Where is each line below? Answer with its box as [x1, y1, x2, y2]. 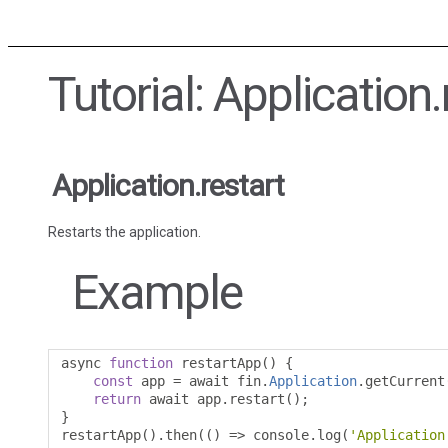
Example [72, 264, 242, 322]
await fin [181, 373, 261, 390]
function [109, 355, 173, 372]
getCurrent [365, 373, 445, 390]
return [93, 391, 141, 408]
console [245, 427, 309, 444]
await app [141, 391, 221, 408]
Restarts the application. [48, 224, 201, 241]
